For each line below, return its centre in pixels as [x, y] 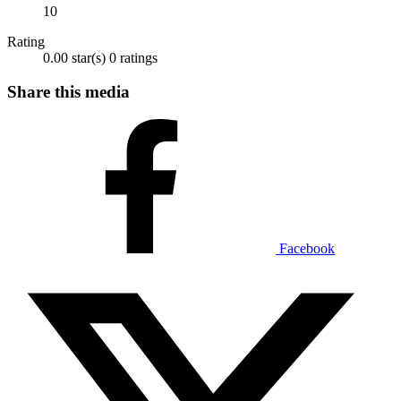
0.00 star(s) [74, 57]
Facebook [307, 249]
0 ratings [133, 57]
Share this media [68, 92]
